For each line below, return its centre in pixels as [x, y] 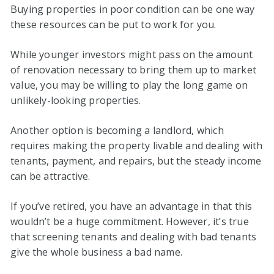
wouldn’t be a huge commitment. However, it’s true [130, 222]
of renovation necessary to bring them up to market [134, 70]
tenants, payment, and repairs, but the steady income [136, 161]
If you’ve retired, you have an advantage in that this [131, 206]
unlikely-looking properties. [76, 101]
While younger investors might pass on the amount [132, 55]
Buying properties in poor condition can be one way [133, 9]
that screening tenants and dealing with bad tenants [134, 237]
